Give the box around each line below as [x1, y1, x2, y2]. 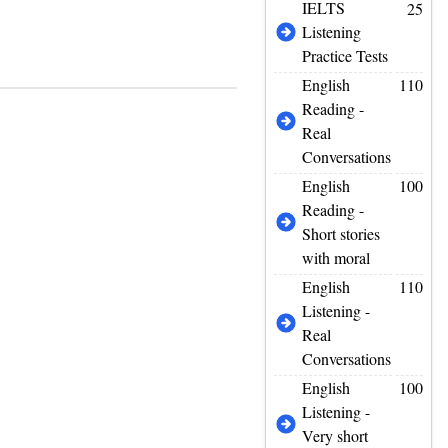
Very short [302, 425, 369, 446]
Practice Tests [302, 45, 389, 66]
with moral [302, 247, 371, 268]
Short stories [302, 223, 381, 244]
